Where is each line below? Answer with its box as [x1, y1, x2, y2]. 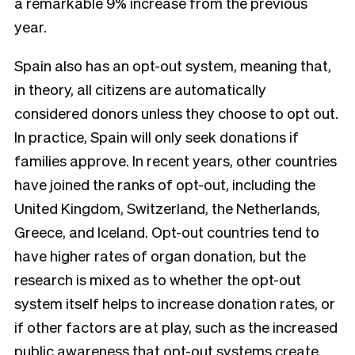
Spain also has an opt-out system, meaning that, [14, 55, 331, 74]
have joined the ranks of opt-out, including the [14, 174, 315, 193]
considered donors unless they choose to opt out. [14, 102, 338, 122]
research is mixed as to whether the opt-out [14, 269, 301, 288]
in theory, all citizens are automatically [14, 78, 266, 98]
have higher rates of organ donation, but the [14, 245, 306, 265]
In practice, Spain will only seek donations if [14, 126, 299, 146]
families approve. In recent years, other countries [14, 150, 337, 170]
